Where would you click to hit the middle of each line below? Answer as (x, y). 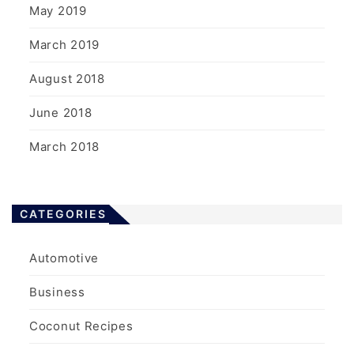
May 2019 (58, 11)
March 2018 (64, 147)
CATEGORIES (63, 214)
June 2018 (61, 113)
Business (57, 292)
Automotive (64, 258)
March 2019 (64, 45)
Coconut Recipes (81, 326)
